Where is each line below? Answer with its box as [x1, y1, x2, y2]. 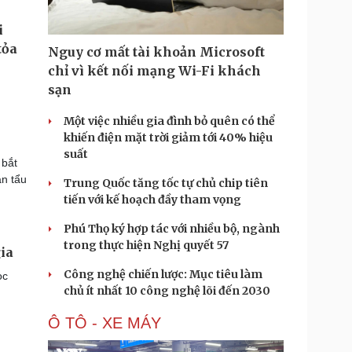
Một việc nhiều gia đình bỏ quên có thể [64, 114, 275, 128]
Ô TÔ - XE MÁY [48, 314, 161, 332]
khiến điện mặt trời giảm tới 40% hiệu [64, 130, 273, 145]
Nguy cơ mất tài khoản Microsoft [48, 44, 265, 60]
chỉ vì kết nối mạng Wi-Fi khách [48, 63, 261, 79]
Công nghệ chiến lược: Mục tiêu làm [64, 267, 262, 281]
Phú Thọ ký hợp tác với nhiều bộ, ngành [64, 222, 280, 236]
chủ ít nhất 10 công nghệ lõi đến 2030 [64, 284, 270, 298]
